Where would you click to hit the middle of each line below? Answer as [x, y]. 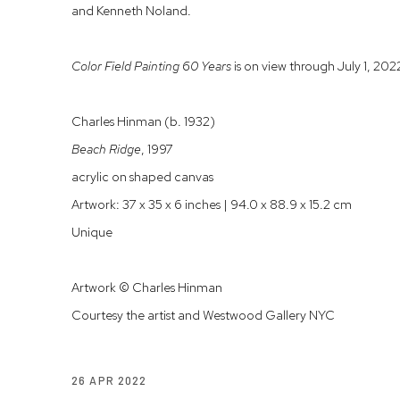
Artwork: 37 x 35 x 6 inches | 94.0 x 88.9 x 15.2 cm [212, 204]
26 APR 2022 [109, 381]
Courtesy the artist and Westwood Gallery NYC [203, 315]
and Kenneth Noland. [131, 11]
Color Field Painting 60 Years [151, 66]
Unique [92, 232]
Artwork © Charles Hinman [147, 287]
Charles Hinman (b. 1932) [143, 121]
